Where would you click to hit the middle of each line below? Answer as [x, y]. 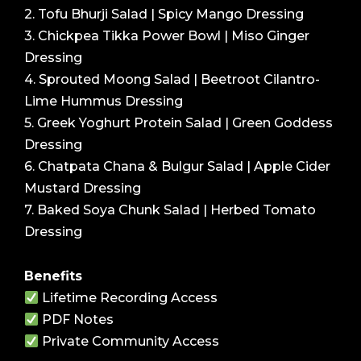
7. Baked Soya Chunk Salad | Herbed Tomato [170, 210]
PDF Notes [77, 320]
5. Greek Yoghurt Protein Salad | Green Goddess [178, 123]
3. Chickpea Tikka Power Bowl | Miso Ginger [167, 36]
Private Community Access [129, 342]
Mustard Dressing [83, 189]
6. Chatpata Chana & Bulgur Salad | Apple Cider [177, 167]
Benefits [53, 276]
